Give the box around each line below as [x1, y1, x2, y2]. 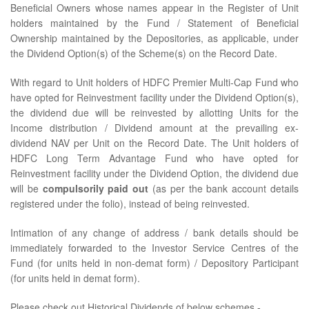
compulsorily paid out [42, 181, 149, 195]
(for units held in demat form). [10, 270, 140, 285]
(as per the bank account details [148, 181, 299, 195]
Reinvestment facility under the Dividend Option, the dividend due [10, 166, 299, 180]
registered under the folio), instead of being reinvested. [10, 196, 250, 210]
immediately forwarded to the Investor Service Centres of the [10, 240, 299, 255]
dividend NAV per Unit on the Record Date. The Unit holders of [10, 135, 299, 150]
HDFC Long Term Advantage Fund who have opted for [10, 150, 299, 165]
